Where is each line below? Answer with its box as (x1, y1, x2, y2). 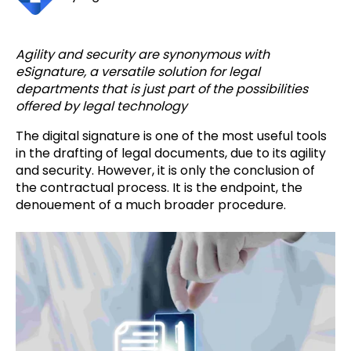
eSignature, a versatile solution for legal (16, 63, 260, 81)
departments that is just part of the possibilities (16, 80, 308, 99)
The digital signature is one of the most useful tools (16, 127, 327, 146)
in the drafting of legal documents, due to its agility (16, 144, 326, 163)
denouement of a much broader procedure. (16, 196, 286, 215)
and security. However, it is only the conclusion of (16, 161, 315, 180)
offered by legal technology (16, 97, 187, 116)
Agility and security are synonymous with (16, 45, 270, 64)
